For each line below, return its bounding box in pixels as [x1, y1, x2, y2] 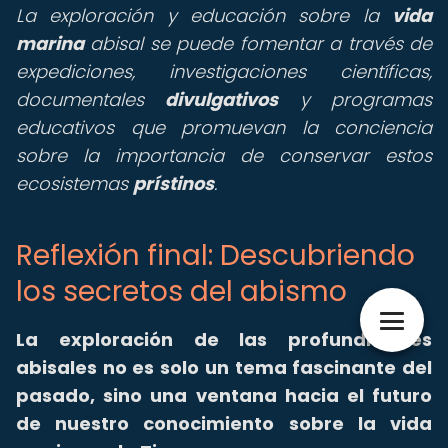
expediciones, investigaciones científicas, [16, 59, 432, 84]
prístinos [133, 171, 214, 196]
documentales [16, 87, 166, 112]
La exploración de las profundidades [16, 327, 432, 352]
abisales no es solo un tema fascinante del [16, 355, 432, 380]
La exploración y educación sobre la [16, 3, 392, 28]
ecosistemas [16, 171, 133, 196]
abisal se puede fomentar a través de [84, 31, 432, 56]
